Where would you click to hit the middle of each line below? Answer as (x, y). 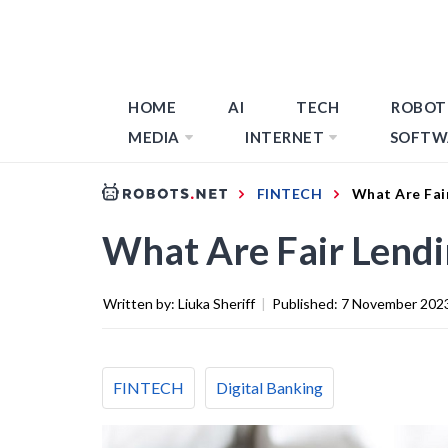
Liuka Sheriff (216, 303)
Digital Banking (269, 387)
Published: (306, 303)
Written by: (140, 303)
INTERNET (284, 137)
